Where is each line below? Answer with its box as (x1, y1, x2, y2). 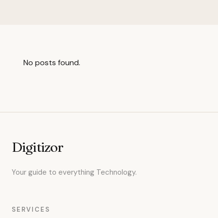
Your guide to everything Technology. (12, 167, 137, 177)
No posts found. (23, 57, 80, 68)
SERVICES (12, 205, 50, 214)
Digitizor (12, 139, 64, 155)
